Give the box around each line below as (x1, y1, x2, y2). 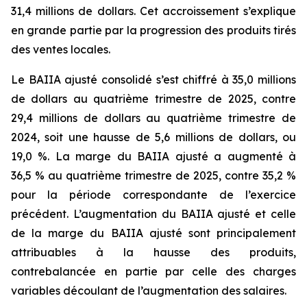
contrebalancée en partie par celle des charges (11, 264, 296, 278)
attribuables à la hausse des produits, (11, 245, 296, 259)
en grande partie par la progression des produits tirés (11, 23, 296, 37)
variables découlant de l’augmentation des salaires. (11, 283, 286, 297)
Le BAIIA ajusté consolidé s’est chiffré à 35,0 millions (11, 72, 296, 86)
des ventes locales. (11, 42, 110, 56)
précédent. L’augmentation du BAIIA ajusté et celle (11, 206, 296, 221)
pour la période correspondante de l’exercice (11, 187, 296, 201)
